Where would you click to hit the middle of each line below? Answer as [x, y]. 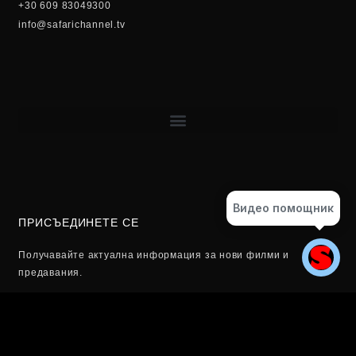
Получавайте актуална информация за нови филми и [154, 255]
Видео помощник [283, 208]
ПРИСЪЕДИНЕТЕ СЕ [79, 223]
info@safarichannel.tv [72, 24]
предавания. [50, 273]
